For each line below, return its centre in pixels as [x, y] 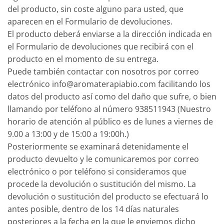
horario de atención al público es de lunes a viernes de [110, 122]
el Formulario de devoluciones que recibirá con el [100, 47]
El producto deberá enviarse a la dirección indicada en [110, 34]
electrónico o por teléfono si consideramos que [97, 172]
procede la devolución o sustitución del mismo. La [102, 184]
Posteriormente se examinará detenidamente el [98, 147]
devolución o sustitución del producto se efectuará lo [108, 197]
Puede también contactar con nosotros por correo [103, 72]
